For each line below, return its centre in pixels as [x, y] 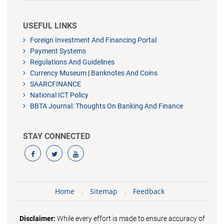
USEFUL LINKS [50, 25]
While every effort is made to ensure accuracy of [130, 218]
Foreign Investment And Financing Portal [93, 40]
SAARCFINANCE [55, 84]
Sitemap [103, 191]
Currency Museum [58, 73]
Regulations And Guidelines [72, 62]
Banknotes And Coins [124, 73]
